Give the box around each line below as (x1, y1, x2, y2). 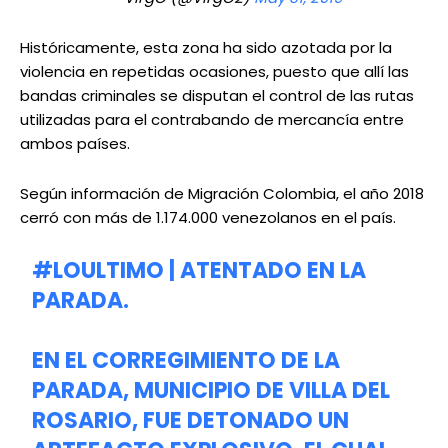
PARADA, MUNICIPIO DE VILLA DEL (32, 375, 391, 407)
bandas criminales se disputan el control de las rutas (20, 85, 414, 107)
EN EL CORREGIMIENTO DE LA (32, 345, 341, 377)
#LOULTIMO (32, 255, 165, 287)
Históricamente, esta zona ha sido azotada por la (20, 37, 392, 59)
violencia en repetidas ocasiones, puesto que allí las (20, 61, 409, 83)
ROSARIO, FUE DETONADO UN (32, 405, 350, 437)
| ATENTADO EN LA (164, 255, 367, 287)
